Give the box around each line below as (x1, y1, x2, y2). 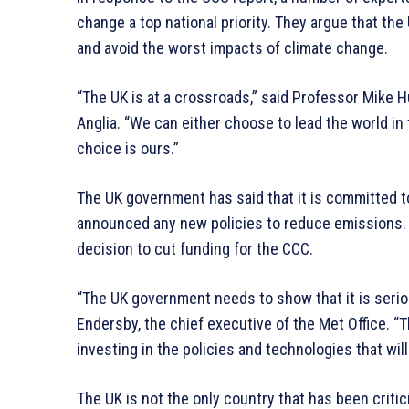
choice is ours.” (77, 139, 179, 159)
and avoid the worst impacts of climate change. (77, 38, 388, 58)
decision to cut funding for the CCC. (77, 239, 313, 259)
